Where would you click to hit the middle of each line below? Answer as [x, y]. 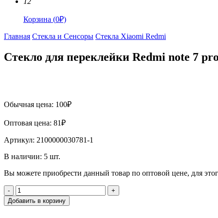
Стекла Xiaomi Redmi [131, 36]
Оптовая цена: [29, 123]
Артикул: [20, 140]
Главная [17, 36]
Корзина [38, 19]
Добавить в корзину [37, 200]
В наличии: [24, 156]
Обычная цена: [30, 104]
